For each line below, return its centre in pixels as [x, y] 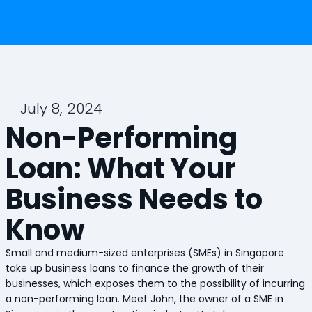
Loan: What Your [120, 168]
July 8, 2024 [61, 108]
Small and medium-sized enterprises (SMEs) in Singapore [145, 252]
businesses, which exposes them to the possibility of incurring [155, 283]
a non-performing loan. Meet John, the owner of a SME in [144, 298]
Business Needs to [134, 199]
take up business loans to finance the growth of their [134, 268]
